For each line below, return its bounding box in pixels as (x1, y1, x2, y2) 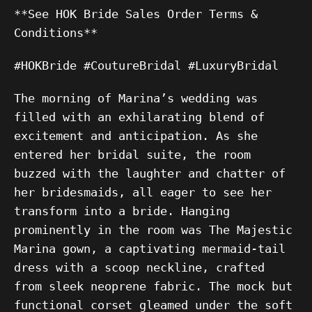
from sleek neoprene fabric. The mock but (14, 279, 292, 293)
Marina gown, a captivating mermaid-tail (14, 242, 286, 256)
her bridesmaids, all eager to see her (14, 185, 272, 199)
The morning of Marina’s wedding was (14, 91, 258, 105)
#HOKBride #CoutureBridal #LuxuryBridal (14, 58, 279, 72)
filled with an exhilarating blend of (14, 110, 265, 124)
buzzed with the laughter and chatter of (14, 166, 286, 180)
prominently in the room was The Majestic (14, 223, 292, 237)
